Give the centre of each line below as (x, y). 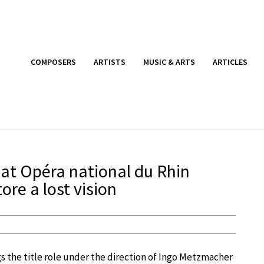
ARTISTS (110, 62)
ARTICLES (230, 62)
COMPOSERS (53, 62)
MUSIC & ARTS (169, 62)
